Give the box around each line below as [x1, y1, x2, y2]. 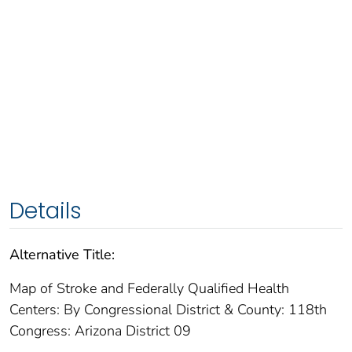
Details [9, 196, 82, 227]
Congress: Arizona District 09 [9, 321, 191, 341]
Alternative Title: [9, 245, 115, 265]
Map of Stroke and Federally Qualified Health [9, 279, 289, 299]
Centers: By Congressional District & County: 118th [9, 300, 327, 320]
